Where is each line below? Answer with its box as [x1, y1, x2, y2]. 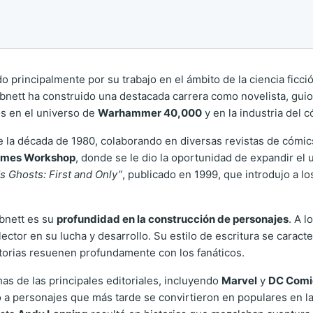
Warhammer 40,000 [98, 106, 202, 119]
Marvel [221, 274, 257, 287]
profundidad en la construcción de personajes [57, 212, 289, 226]
